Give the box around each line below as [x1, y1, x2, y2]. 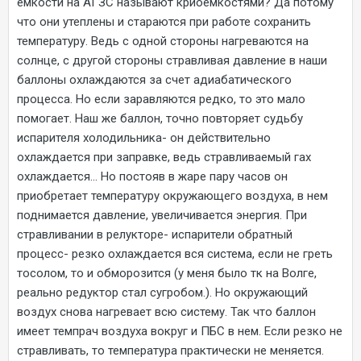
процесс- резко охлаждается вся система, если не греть [17, 246, 333, 261]
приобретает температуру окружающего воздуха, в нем [17, 188, 328, 203]
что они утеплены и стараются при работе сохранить [17, 14, 311, 29]
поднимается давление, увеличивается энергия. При [17, 207, 307, 222]
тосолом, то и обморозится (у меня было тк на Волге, [17, 265, 317, 280]
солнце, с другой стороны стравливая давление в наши [17, 52, 327, 68]
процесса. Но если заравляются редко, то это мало [17, 91, 305, 106]
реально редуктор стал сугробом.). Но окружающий [17, 284, 308, 300]
